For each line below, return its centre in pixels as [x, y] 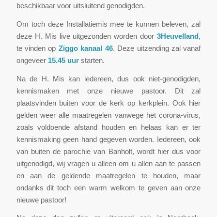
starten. [92, 60]
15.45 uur [63, 60]
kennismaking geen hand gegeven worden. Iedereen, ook [108, 139]
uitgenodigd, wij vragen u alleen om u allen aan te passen [108, 163]
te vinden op [36, 48]
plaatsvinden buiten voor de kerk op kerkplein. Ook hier [108, 103]
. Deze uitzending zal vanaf [157, 48]
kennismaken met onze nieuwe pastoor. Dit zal [108, 91]
